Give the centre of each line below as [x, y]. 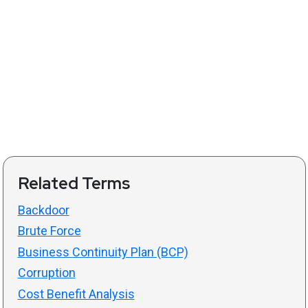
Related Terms [74, 183]
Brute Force [49, 231]
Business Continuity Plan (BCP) [103, 252]
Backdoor [43, 210]
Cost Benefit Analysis [76, 294]
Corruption [46, 273]
